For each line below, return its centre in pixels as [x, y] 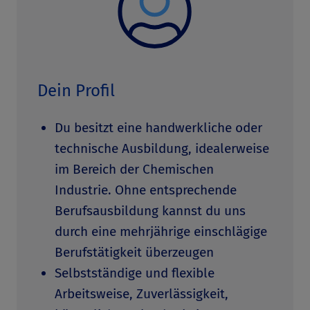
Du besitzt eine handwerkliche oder [158, 128]
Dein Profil [76, 91]
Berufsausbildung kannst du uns [150, 211]
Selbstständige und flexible [135, 273]
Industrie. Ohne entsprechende [146, 190]
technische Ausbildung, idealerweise [162, 148]
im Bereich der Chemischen [134, 169]
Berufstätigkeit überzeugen [134, 252]
